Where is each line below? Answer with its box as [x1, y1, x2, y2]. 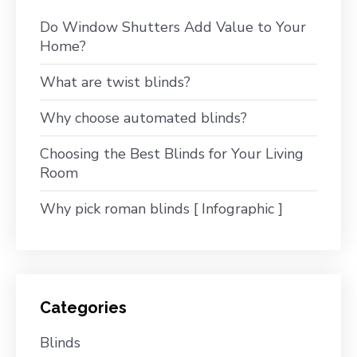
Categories [40, 297, 127, 317]
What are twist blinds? [40, 72, 190, 92]
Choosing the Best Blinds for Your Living [40, 143, 304, 163]
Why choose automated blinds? [40, 108, 247, 127]
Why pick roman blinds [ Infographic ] [40, 198, 283, 218]
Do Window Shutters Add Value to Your [40, 17, 306, 37]
